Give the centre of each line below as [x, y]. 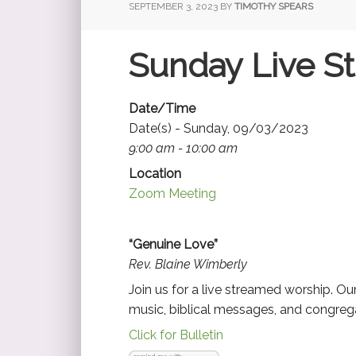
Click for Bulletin [176, 335]
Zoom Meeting [172, 193]
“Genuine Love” [173, 244]
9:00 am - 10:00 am [183, 148]
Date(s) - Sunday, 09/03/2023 [219, 128]
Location [155, 173]
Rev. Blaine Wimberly [188, 264]
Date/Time [162, 108]
